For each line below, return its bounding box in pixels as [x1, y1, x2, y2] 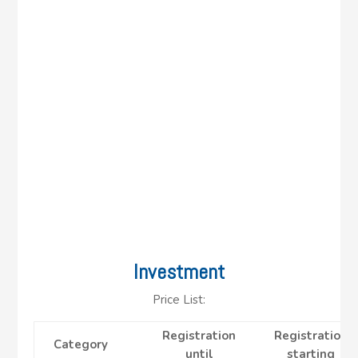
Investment [133, 258, 225, 285]
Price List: [153, 291, 205, 308]
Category [54, 336, 109, 352]
